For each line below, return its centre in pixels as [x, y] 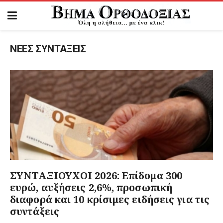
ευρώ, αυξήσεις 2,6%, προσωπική [91, 187]
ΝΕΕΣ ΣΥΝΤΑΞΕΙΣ [48, 49]
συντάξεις [35, 211]
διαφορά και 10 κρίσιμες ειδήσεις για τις [110, 199]
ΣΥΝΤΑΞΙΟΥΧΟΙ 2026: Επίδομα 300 [96, 175]
